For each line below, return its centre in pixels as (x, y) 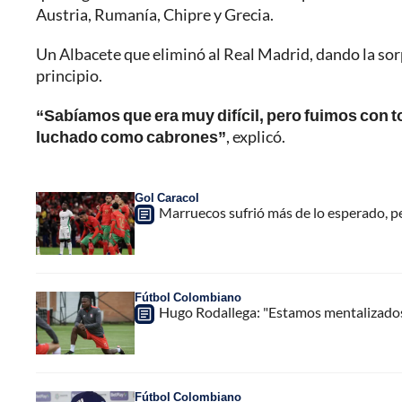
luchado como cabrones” (131, 137)
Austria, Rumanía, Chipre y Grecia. (155, 15)
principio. (69, 76)
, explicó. (256, 137)
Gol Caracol (167, 198)
